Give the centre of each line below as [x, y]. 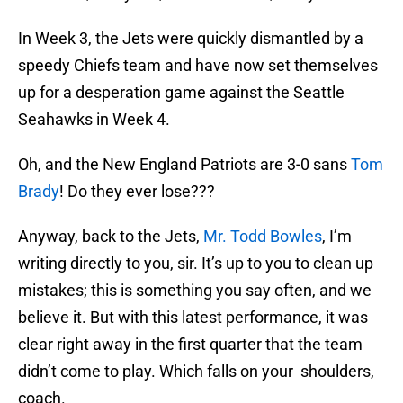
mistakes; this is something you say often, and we [195, 291]
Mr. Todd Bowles [263, 237]
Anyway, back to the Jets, [111, 237]
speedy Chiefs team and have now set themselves [198, 66]
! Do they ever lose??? [137, 192]
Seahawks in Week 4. [94, 120]
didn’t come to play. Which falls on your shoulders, [196, 372]
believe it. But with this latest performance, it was [193, 318]
